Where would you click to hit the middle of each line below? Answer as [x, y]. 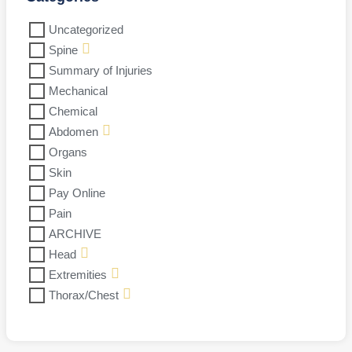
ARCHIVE [75, 235]
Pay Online [77, 194]
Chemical [73, 112]
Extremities [78, 275]
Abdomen [73, 132]
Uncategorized [86, 30]
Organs [68, 153]
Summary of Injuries [101, 71]
